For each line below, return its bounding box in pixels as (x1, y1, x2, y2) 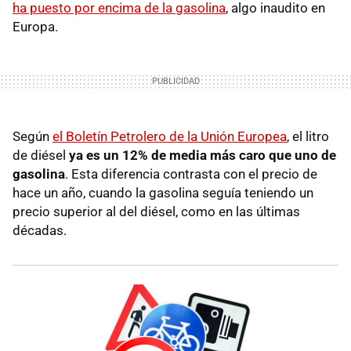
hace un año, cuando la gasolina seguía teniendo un (13, 184, 313, 201)
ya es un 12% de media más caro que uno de (69, 147, 336, 163)
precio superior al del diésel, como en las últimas (13, 203, 300, 219)
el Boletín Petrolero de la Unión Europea (52, 128, 287, 144)
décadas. (13, 222, 67, 238)
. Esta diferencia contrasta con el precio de (65, 165, 317, 182)
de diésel (13, 147, 69, 163)
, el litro (287, 128, 329, 144)
